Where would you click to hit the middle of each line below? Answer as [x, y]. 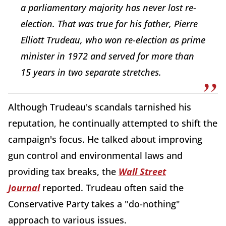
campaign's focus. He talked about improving [105, 139]
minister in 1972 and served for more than [107, 56]
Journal [24, 188]
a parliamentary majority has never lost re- [108, 8]
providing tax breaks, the [63, 172]
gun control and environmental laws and [95, 156]
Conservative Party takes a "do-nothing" [94, 204]
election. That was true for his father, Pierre [109, 24]
